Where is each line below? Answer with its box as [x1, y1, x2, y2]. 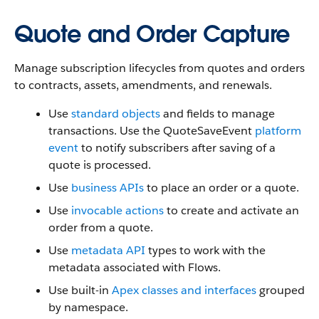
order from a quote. [48, 220, 153, 235]
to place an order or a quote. [144, 180, 299, 195]
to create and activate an [164, 203, 299, 218]
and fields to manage [160, 106, 275, 121]
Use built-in [48, 283, 112, 298]
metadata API [71, 243, 145, 258]
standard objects [71, 106, 160, 121]
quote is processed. [48, 157, 151, 172]
